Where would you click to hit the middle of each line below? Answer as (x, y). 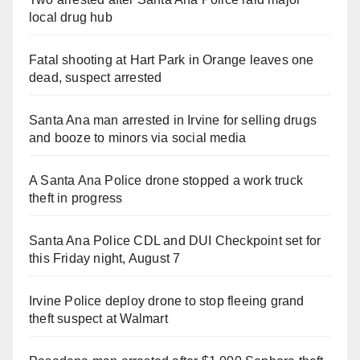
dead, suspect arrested (96, 77)
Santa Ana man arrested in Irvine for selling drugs (173, 120)
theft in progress (76, 198)
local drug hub (71, 17)
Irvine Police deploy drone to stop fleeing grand (167, 301)
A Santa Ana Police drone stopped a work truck (166, 180)
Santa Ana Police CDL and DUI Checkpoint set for (175, 240)
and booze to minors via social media (138, 137)
